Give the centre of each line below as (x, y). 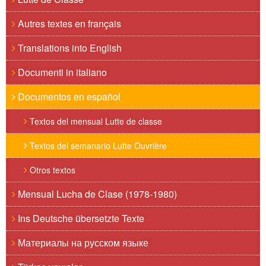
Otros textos (51, 170)
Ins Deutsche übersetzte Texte (80, 218)
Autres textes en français (68, 23)
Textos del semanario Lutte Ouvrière (97, 145)
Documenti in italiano (61, 72)
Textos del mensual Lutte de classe (95, 121)
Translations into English (69, 48)
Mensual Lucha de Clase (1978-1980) (96, 194)
